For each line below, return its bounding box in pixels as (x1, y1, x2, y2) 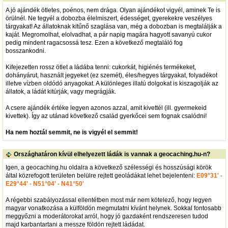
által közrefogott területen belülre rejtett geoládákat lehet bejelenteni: (5, 172, 196, 179)
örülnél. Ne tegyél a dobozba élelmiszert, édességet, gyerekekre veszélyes (5, 14, 212, 22)
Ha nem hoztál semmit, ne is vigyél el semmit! (5, 128, 138, 136)
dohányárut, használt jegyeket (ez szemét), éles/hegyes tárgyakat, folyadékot (5, 71, 217, 79)
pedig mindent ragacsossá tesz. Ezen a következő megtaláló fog (5, 39, 183, 46)
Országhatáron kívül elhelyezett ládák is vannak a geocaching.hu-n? (13, 151, 210, 158)
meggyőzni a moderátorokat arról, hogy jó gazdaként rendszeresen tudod (5, 212, 208, 220)
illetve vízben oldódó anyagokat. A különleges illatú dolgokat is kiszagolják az (5, 79, 218, 87)
